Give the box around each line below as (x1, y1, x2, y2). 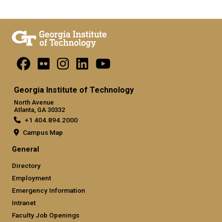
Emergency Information (12, 186, 85, 194)
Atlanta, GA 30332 (14, 106, 65, 113)
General (12, 145, 39, 154)
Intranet (12, 198, 36, 207)
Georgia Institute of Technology (14, 85, 134, 95)
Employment (12, 173, 51, 182)
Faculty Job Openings (12, 211, 79, 219)
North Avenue (14, 98, 54, 106)
